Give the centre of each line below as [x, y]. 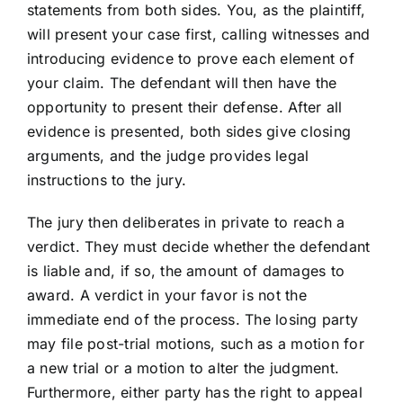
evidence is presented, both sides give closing [189, 132]
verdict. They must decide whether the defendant [198, 247]
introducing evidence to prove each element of [190, 59]
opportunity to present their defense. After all [184, 107]
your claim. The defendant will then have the [182, 83]
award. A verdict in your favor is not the [166, 296]
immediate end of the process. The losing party [193, 320]
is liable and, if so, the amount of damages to [186, 271]
